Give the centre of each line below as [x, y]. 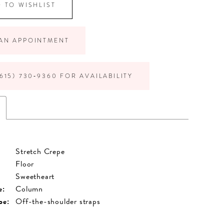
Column [29, 189]
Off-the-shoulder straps [58, 201]
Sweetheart [35, 176]
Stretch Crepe [40, 151]
